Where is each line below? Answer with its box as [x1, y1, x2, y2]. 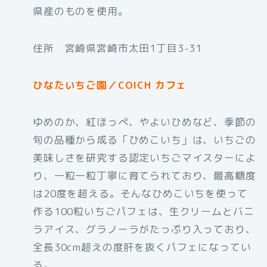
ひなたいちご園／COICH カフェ [33, 77, 187, 92]
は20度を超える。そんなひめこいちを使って [33, 186, 248, 200]
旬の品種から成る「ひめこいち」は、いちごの [33, 132, 256, 147]
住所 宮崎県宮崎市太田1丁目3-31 [33, 41, 203, 55]
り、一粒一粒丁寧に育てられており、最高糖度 [33, 168, 256, 182]
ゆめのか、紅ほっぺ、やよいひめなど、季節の [33, 114, 256, 129]
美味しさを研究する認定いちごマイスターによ [33, 150, 256, 164]
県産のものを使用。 [33, 4, 129, 18]
